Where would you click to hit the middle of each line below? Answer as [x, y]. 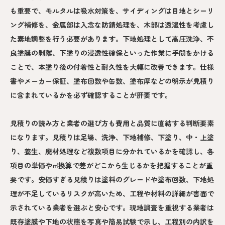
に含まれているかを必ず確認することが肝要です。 [91, 95]
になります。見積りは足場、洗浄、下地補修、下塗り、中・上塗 [112, 137]
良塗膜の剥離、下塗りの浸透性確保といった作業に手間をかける [112, 53]
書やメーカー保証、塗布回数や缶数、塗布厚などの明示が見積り [112, 81]
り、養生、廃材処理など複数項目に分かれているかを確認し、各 [112, 151]
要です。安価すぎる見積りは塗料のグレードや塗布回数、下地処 [112, 179]
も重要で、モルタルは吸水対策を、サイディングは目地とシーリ [112, 11]
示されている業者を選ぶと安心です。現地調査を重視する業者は [112, 207]
